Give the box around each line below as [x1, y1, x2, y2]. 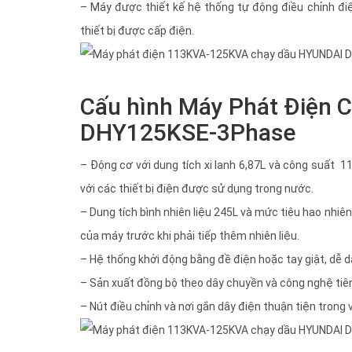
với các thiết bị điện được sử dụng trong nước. [80, 181, 313, 195]
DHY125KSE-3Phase [80, 118, 295, 146]
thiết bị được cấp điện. [80, 24, 194, 37]
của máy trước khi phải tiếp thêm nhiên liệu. [80, 229, 299, 242]
